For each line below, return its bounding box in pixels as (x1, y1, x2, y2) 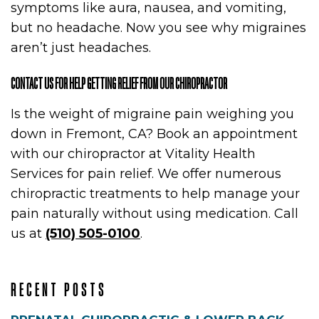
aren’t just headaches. (11, 40, 151, 56)
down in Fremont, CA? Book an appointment (11, 126, 298, 142)
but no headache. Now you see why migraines (11, 20, 306, 36)
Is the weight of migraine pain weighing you (11, 106, 294, 122)
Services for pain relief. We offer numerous (11, 166, 281, 182)
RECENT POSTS (11, 281, 107, 299)
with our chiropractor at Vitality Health (11, 146, 256, 162)
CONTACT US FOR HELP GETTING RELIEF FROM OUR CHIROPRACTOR (11, 75, 227, 92)
